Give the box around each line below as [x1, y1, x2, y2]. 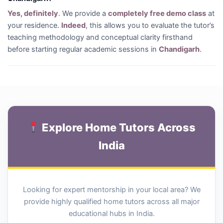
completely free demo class [108, 9, 206, 18]
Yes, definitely [7, 9, 58, 18]
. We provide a [58, 9, 108, 18]
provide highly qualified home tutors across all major [23, 197, 200, 206]
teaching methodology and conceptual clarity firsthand [7, 33, 193, 42]
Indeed [61, 21, 86, 30]
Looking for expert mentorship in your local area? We [22, 185, 201, 194]
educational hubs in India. [68, 209, 155, 218]
